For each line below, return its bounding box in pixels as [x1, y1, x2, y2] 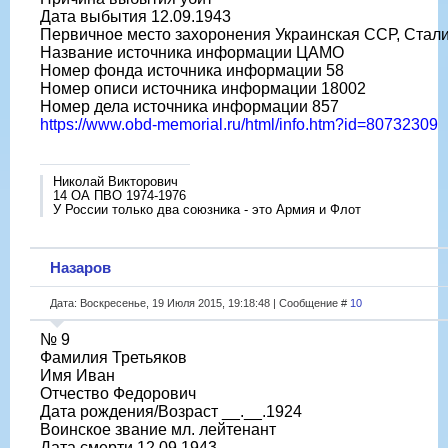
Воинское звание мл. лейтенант [40, 420, 276, 438]
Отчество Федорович [40, 384, 196, 402]
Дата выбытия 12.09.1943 [40, 7, 231, 25]
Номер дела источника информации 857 [40, 97, 339, 115]
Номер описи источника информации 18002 [40, 79, 366, 97]
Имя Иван [40, 366, 115, 384]
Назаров [50, 258, 111, 276]
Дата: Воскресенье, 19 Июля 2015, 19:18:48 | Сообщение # [50, 296, 350, 309]
